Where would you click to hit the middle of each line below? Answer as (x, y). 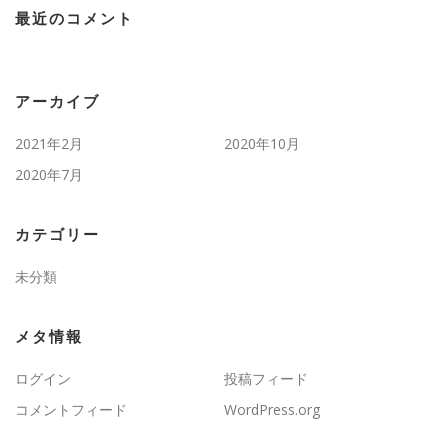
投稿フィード (266, 378)
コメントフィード (71, 409)
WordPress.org (272, 409)
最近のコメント (74, 18)
